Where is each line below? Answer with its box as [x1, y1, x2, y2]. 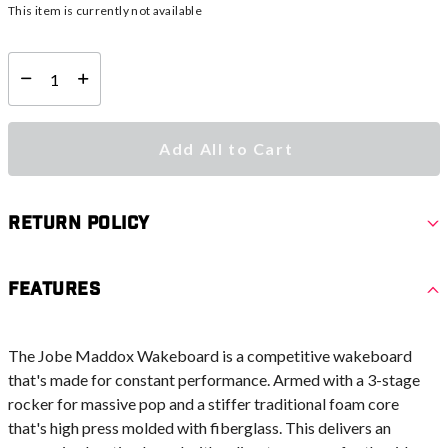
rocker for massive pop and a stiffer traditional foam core [8, 394, 399, 414]
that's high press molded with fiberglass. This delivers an [8, 418, 391, 438]
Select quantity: [8, 79, 96, 95]
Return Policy [8, 212, 151, 236]
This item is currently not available [8, 3, 202, 19]
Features [8, 278, 101, 302]
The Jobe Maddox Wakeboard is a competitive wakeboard [8, 346, 412, 366]
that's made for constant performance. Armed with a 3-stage [8, 370, 420, 390]
